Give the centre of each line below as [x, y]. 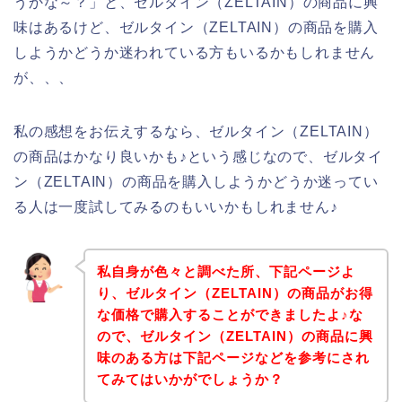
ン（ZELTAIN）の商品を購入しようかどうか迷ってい [196, 181]
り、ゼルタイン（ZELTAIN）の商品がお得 [235, 293]
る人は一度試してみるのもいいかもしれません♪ [176, 206]
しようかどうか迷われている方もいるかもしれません [195, 52]
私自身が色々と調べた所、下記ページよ [226, 272]
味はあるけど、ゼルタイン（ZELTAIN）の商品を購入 [196, 27]
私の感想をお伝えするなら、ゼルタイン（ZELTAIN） [196, 131]
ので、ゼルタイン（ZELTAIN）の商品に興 [235, 336]
